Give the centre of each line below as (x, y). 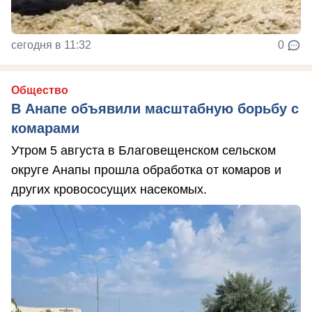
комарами (45, 128)
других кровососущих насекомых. (109, 189)
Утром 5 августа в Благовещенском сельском (143, 150)
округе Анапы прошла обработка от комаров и (146, 170)
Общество (40, 90)
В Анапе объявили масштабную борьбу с (155, 108)
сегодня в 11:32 (51, 45)
